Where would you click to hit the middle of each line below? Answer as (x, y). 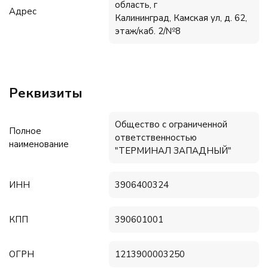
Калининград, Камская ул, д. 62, (181, 18)
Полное (25, 131)
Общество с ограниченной (171, 124)
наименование (39, 144)
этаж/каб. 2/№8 (148, 31)
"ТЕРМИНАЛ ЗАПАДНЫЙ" (173, 151)
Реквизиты (46, 93)
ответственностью (156, 138)
